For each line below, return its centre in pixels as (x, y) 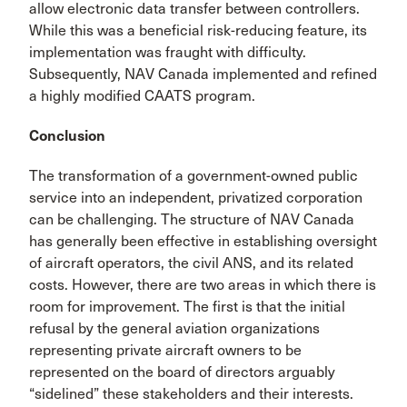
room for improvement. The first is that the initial (187, 307)
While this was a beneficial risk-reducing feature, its (198, 30)
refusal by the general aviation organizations (174, 328)
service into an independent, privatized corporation (196, 198)
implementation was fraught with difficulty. (168, 52)
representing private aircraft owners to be (165, 350)
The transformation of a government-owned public (194, 176)
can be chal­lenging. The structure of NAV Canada (192, 219)
